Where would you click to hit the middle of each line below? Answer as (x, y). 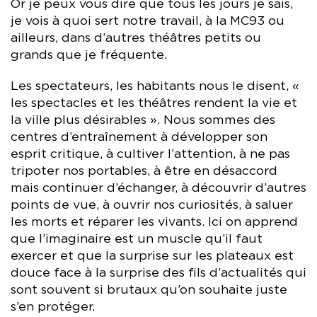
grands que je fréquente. (89, 55)
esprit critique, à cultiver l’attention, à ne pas (150, 154)
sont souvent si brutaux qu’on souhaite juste (149, 290)
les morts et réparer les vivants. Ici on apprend (154, 222)
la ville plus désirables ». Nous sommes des (143, 120)
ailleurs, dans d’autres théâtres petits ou (136, 38)
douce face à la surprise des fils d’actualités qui (158, 273)
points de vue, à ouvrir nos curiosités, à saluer (152, 205)
